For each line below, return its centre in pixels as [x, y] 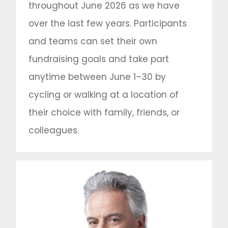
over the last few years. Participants [108, 23]
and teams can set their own [93, 41]
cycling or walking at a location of [104, 94]
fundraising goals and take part [99, 59]
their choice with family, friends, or [104, 112]
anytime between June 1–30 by [97, 77]
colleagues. [54, 130]
